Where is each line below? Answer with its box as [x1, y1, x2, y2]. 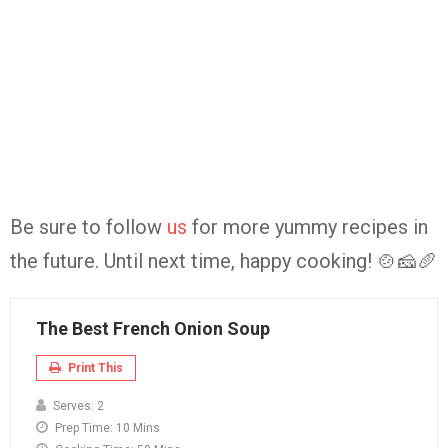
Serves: [50, 399, 97, 414]
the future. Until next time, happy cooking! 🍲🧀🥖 [10, 249, 437, 274]
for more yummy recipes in [187, 215, 428, 240]
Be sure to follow [10, 215, 167, 240]
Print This [65, 361, 123, 376]
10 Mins [116, 421, 160, 436]
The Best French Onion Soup [36, 318, 270, 340]
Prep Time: [52, 421, 116, 436]
